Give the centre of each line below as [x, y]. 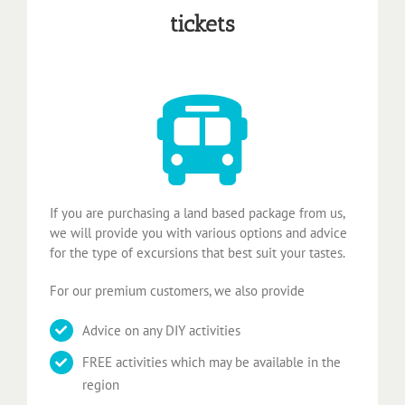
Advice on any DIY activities [161, 330]
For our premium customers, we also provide [177, 290]
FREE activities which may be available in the [212, 363]
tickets [202, 24]
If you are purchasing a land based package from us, [197, 212]
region [101, 385]
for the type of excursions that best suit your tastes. [198, 252]
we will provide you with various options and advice [198, 232]
